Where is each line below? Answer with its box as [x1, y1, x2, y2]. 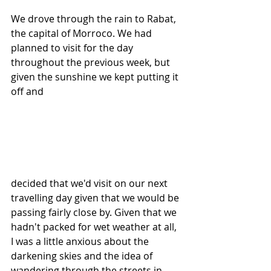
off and [11, 85, 46, 98]
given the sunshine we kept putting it [11, 70, 181, 83]
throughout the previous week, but [11, 56, 172, 69]
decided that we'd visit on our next [11, 176, 170, 190]
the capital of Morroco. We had [11, 27, 154, 40]
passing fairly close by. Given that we [11, 205, 179, 219]
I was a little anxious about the [11, 234, 151, 248]
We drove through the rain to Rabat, [11, 12, 178, 25]
